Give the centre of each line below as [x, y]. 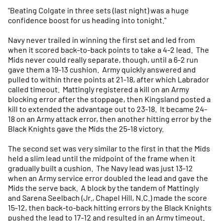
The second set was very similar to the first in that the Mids [109, 148]
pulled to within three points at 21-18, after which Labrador [109, 79]
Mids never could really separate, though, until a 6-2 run [103, 59]
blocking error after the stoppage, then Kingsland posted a [109, 99]
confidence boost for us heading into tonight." [87, 20]
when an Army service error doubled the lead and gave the [108, 178]
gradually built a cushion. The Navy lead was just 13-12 [100, 168]
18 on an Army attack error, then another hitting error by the [110, 119]
